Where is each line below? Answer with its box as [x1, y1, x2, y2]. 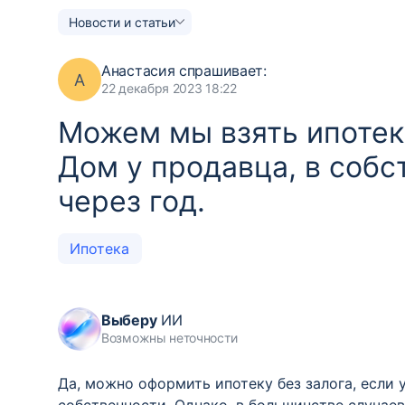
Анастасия [101, 61, 175, 80]
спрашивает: [174, 61, 267, 80]
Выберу [101, 311, 157, 329]
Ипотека [70, 240, 130, 258]
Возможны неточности [101, 330, 238, 345]
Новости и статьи [69, 14, 175, 30]
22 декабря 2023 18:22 [101, 80, 237, 96]
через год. [58, 184, 205, 219]
